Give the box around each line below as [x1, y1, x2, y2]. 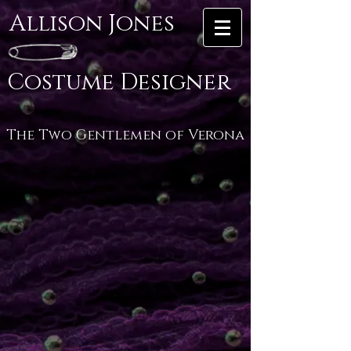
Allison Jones [9, 9, 175, 39]
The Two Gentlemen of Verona [6, 126, 244, 145]
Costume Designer [7, 67, 231, 98]
